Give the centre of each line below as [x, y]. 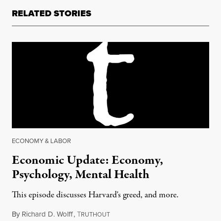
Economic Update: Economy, [88, 160]
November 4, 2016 [137, 214]
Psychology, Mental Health [81, 175]
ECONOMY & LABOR [41, 141]
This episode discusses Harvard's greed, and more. [95, 195]
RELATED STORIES [52, 13]
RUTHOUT [95, 215]
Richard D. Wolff [47, 214]
